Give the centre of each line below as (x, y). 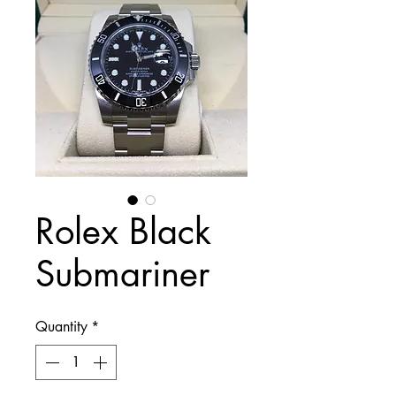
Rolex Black (123, 232)
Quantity (61, 327)
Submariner (122, 274)
